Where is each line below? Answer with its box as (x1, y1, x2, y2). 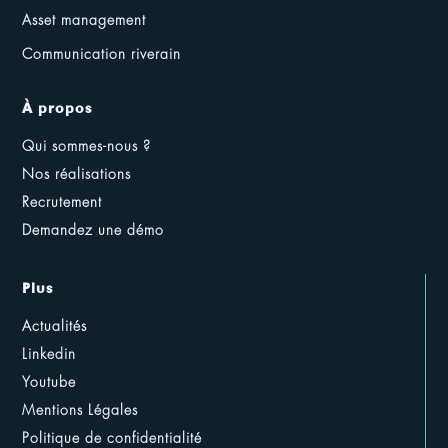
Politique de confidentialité (22, 431, 203, 446)
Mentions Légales (22, 403, 139, 418)
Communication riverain (22, 47, 182, 62)
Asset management (22, 13, 147, 28)
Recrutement (22, 195, 103, 210)
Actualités (22, 319, 88, 334)
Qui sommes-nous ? (22, 139, 152, 154)
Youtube (22, 375, 77, 390)
